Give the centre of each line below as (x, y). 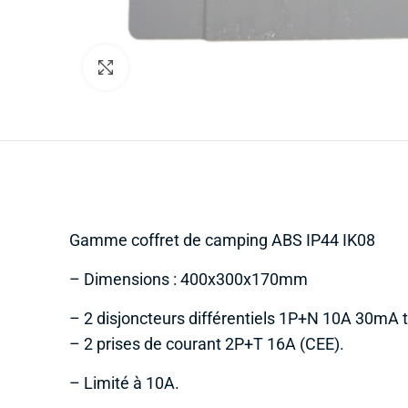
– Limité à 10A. (124, 383)
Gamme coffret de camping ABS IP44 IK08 (222, 240)
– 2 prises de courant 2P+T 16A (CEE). (207, 344)
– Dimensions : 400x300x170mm (189, 279)
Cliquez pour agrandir (184, 66)
